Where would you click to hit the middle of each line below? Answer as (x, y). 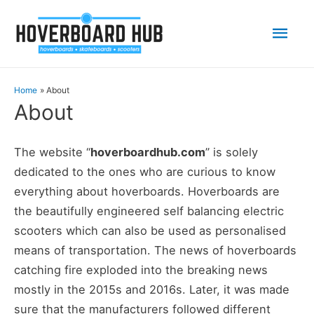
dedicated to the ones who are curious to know (145, 172)
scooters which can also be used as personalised (150, 231)
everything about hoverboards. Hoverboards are (147, 192)
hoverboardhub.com (148, 152)
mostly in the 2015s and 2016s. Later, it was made (152, 290)
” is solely (232, 152)
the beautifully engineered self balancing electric (149, 211)
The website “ (52, 152)
